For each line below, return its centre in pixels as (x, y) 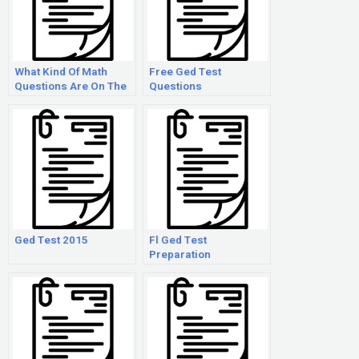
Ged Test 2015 (51, 240)
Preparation (180, 255)
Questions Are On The (71, 87)
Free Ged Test (185, 72)
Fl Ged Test (178, 240)
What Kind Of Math (61, 72)
